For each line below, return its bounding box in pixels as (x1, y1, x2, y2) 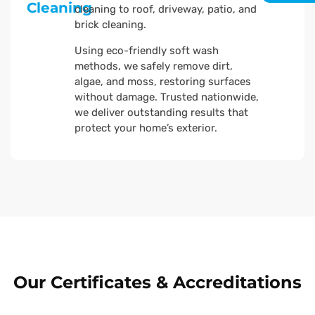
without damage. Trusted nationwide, (75, 91, 259, 104)
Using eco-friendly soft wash (75, 44, 219, 58)
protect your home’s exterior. (75, 122, 218, 135)
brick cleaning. (75, 18, 150, 32)
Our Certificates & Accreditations (13, 272, 302, 293)
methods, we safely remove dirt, (75, 60, 233, 73)
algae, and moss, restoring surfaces (75, 75, 252, 89)
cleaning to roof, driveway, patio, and (75, 3, 257, 16)
